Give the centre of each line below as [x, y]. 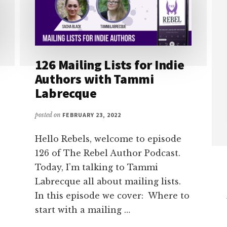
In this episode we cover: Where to [112, 196]
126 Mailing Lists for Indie [109, 65]
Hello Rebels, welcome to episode [108, 139]
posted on [48, 115]
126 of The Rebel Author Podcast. [107, 153]
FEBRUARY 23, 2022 [91, 115]
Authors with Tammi [94, 79]
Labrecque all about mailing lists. [108, 182]
